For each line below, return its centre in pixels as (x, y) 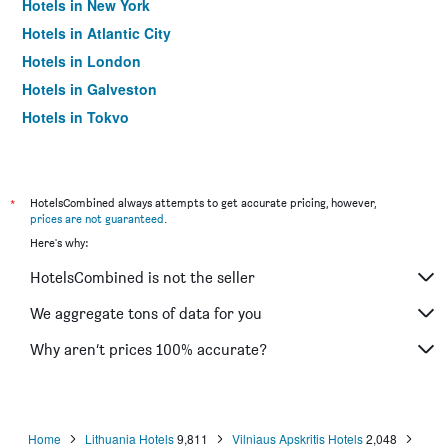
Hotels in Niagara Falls (99, 145)
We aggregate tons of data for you (146, 313)
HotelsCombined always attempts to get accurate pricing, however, (203, 202)
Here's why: (59, 242)
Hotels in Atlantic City (96, 33)
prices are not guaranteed (97, 218)
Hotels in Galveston (89, 89)
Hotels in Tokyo (75, 117)
